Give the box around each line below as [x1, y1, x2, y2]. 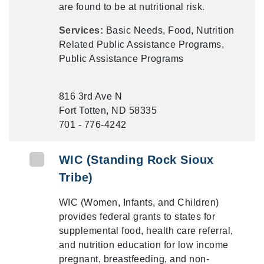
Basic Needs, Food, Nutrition [105, 25, 235, 35]
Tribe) [58, 171, 93, 184]
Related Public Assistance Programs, [58, 39, 225, 49]
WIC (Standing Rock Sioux [58, 153, 214, 166]
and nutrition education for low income [58, 240, 229, 250]
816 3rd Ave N [58, 91, 123, 101]
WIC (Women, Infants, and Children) [58, 197, 219, 207]
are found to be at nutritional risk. [58, 2, 205, 12]
